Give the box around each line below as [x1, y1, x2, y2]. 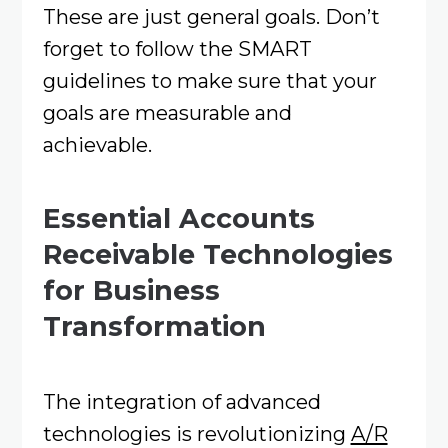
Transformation [42, 310, 266, 344]
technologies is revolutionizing [42, 420, 351, 446]
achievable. [42, 132, 152, 158]
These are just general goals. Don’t [42, 4, 380, 30]
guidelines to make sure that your [42, 68, 377, 94]
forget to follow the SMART [42, 36, 312, 62]
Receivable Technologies [42, 238, 393, 272]
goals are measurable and [42, 100, 292, 126]
